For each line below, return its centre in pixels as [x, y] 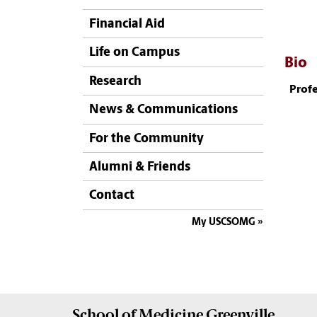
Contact [112, 196]
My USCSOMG [224, 222]
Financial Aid [127, 24]
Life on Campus [134, 53]
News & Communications [163, 110]
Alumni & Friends [140, 167]
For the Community [146, 139]
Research [115, 81]
